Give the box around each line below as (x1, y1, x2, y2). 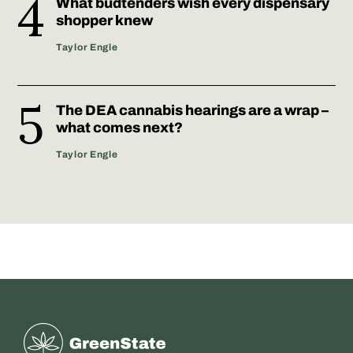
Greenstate (24, 325, 94, 342)
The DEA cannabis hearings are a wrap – (56, 102, 329, 118)
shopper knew (56, 12, 153, 28)
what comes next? (56, 119, 183, 136)
